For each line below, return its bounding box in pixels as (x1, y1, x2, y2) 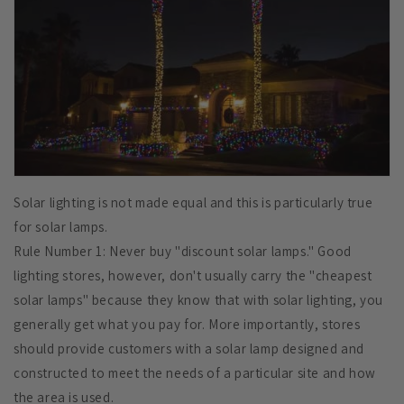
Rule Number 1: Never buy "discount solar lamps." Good (14, 243, 352, 261)
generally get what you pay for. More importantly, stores (14, 316, 361, 334)
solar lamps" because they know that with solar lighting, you (14, 291, 384, 309)
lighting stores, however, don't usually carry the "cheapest (14, 267, 372, 285)
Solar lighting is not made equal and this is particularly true (14, 194, 373, 212)
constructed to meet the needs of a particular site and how (14, 364, 376, 382)
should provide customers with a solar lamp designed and (14, 340, 365, 358)
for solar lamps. (14, 218, 108, 236)
